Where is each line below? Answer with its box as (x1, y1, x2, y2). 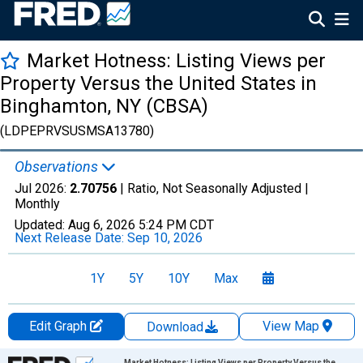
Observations (15, 158, 101, 175)
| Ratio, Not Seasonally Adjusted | (117, 181, 309, 196)
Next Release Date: (15, 230, 127, 246)
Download (147, 319, 207, 335)
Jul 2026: (15, 181, 70, 196)
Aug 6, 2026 (68, 217, 135, 233)
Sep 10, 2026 (127, 230, 203, 246)
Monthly (15, 196, 60, 211)
